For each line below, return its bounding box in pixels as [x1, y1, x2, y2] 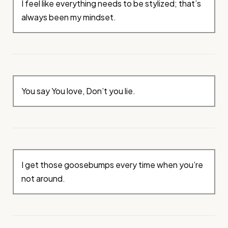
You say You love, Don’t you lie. [21, 85, 136, 97]
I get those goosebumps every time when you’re [21, 159, 204, 170]
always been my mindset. [21, 12, 117, 23]
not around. [21, 173, 66, 184]
